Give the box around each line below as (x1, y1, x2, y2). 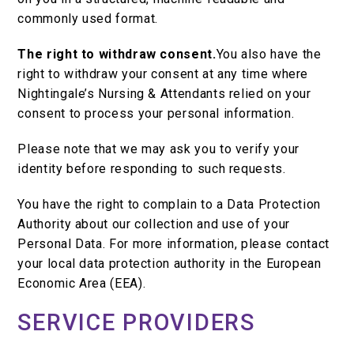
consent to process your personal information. (17, 106, 295, 122)
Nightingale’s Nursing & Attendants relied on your (17, 86, 311, 102)
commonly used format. (17, 11, 158, 27)
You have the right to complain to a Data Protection (17, 197, 322, 213)
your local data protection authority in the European (17, 256, 322, 272)
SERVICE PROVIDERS (17, 309, 255, 337)
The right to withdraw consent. (17, 47, 217, 62)
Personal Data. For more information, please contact (17, 236, 330, 252)
